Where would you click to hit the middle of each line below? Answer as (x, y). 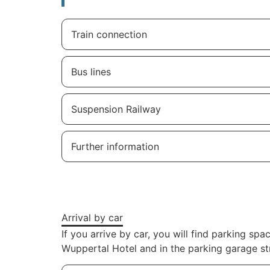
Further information (115, 147)
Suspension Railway (116, 109)
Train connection (109, 35)
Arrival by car (92, 218)
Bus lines (91, 72)
